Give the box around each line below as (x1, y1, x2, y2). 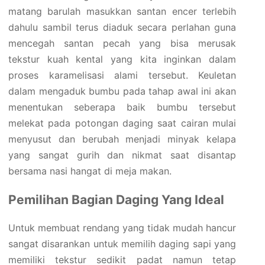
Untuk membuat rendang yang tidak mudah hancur (8, 222, 236, 234)
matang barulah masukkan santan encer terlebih (8, 5, 236, 18)
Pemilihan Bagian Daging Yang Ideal (8, 192, 224, 208)
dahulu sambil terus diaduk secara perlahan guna (8, 21, 236, 34)
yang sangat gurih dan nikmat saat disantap (8, 149, 236, 161)
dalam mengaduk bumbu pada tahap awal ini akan (8, 85, 236, 98)
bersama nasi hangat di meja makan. (8, 165, 172, 177)
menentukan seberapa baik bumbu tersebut (8, 101, 236, 114)
